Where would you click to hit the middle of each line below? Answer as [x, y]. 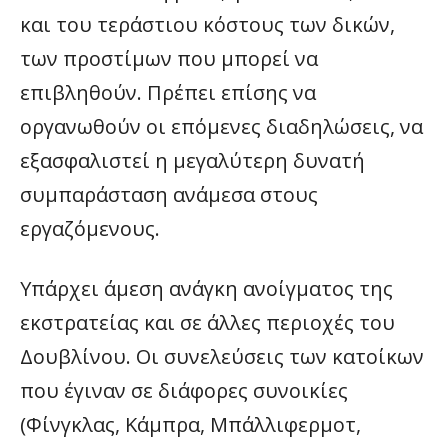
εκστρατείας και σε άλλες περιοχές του [207, 322]
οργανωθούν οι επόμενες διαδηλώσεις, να [221, 126]
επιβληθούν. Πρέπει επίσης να [168, 92]
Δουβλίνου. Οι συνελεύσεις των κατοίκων [222, 356]
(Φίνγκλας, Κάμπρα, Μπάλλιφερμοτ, [190, 424]
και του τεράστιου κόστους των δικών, [207, 24]
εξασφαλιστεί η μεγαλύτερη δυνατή [192, 160]
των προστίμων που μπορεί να [169, 58]
